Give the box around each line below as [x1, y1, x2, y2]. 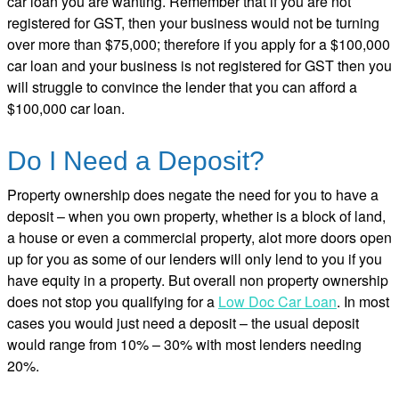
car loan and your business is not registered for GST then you [7, 55, 392, 77]
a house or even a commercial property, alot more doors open [7, 227, 392, 248]
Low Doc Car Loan [218, 291, 337, 313]
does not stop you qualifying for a [7, 291, 218, 313]
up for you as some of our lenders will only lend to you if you [7, 248, 382, 270]
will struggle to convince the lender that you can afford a [7, 77, 357, 98]
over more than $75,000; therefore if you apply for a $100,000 [7, 34, 390, 55]
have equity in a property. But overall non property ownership [7, 270, 388, 291]
